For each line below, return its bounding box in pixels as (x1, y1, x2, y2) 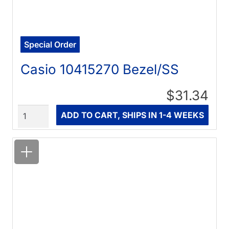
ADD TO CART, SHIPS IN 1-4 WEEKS (60, 110, 204, 121)
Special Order (24, 39, 77, 50)
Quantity (17, 105, 52, 116)
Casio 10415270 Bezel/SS (20, 61, 179, 78)
